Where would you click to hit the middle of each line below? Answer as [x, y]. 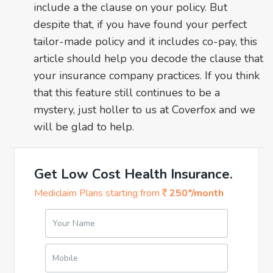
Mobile [65, 258]
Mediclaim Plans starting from [98, 193]
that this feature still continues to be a [127, 92]
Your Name [74, 223]
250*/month [195, 193]
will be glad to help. [84, 126]
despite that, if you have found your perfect [140, 24]
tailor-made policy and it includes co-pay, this [145, 41]
